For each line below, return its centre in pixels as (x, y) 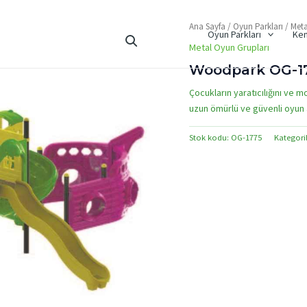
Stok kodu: (210, 138)
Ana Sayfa (208, 26)
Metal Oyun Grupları (230, 47)
